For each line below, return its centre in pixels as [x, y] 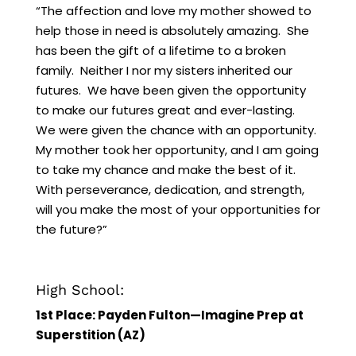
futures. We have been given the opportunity [170, 90]
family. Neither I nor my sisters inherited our [164, 70]
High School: [79, 289]
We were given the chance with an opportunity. [177, 130]
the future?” [71, 229]
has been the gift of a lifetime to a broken [161, 50]
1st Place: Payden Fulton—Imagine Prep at [169, 315]
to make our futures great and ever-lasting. [166, 110]
